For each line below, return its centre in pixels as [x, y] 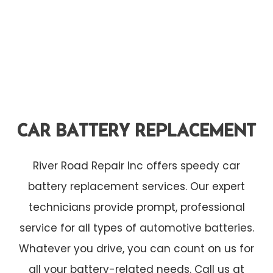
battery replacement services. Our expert [136, 187]
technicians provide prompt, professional [136, 207]
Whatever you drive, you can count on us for [136, 249]
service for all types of [79, 228]
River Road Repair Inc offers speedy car [136, 166]
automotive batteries [196, 228]
